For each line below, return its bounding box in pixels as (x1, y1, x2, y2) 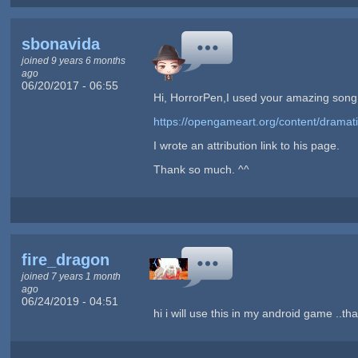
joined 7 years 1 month (21, 271, 121, 282)
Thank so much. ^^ (153, 163, 249, 177)
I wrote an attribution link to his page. (153, 139, 340, 153)
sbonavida (21, 35, 100, 54)
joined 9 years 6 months (21, 55, 125, 66)
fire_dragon (21, 251, 109, 269)
